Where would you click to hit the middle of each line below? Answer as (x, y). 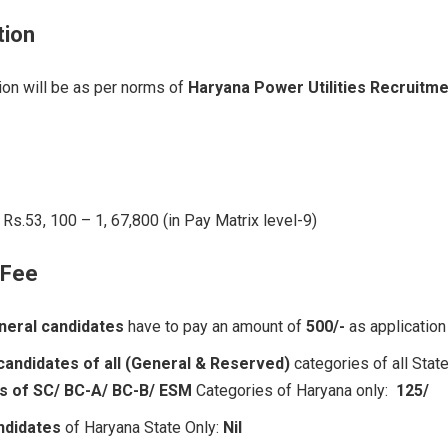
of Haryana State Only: (142, 427)
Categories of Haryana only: (292, 390)
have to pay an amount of (215, 326)
